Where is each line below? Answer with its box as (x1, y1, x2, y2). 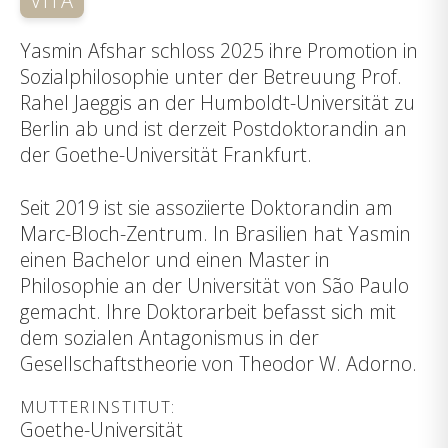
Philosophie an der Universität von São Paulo (20, 271, 409, 299)
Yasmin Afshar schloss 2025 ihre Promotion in (20, 36, 418, 64)
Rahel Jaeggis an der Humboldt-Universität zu (20, 88, 415, 116)
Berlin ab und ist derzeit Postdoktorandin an (20, 114, 407, 142)
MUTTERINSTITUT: (20, 395, 176, 418)
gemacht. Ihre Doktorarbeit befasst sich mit (20, 297, 396, 325)
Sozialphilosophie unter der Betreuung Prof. (20, 62, 402, 90)
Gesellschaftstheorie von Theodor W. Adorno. (20, 349, 417, 377)
